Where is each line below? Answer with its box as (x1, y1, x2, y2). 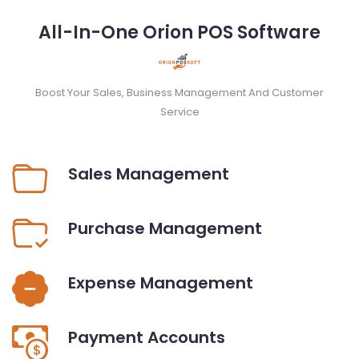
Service (159, 103, 200, 119)
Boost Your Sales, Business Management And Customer (35, 84, 324, 100)
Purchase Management (68, 216, 262, 240)
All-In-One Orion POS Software (38, 19, 321, 45)
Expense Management (68, 271, 253, 294)
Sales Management (68, 162, 229, 185)
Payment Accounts (68, 325, 225, 349)
